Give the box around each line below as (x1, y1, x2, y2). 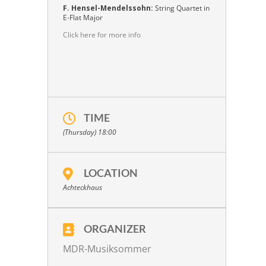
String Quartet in (153, 3, 210, 14)
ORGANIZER (84, 222, 146, 236)
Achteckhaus (63, 182, 102, 193)
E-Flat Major (63, 12, 103, 23)
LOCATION (84, 166, 138, 180)
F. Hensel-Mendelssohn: (63, 3, 153, 14)
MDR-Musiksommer (63, 242, 151, 256)
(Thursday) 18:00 (63, 127, 116, 138)
